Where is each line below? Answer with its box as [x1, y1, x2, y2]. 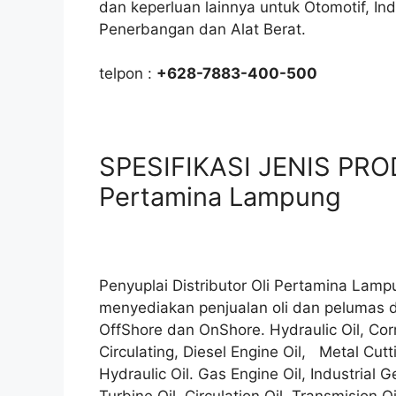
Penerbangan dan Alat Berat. [99, 19, 306, 38]
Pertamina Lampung [99, 181, 341, 213]
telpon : [99, 65, 156, 83]
